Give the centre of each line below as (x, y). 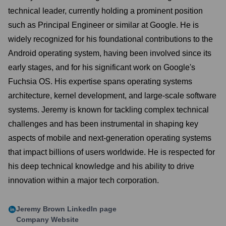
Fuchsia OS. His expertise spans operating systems (100, 81)
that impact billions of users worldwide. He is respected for (111, 152)
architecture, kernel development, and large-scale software (112, 96)
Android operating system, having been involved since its (110, 53)
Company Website (47, 219)
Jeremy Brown (41, 209)
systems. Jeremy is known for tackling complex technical (108, 110)
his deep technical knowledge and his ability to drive (101, 166)
